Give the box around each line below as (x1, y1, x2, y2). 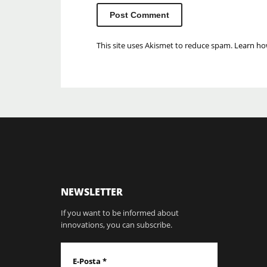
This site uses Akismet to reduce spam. (97, 40, 234, 51)
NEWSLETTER (61, 185, 123, 199)
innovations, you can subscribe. (61, 219, 172, 231)
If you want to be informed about (61, 207, 179, 219)
